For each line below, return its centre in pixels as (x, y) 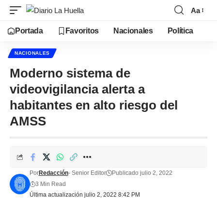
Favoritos (82, 31)
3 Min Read (50, 184)
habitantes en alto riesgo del (94, 105)
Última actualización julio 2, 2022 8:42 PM (85, 195)
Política (180, 31)
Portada (29, 31)
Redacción (53, 173)
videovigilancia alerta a (77, 89)
